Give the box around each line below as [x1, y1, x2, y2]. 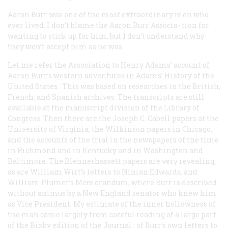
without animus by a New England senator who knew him [8, 188, 216, 198]
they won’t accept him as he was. [8, 41, 124, 51]
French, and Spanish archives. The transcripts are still [8, 92, 205, 102]
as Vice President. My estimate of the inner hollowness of [8, 198, 216, 209]
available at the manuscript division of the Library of [8, 102, 199, 112]
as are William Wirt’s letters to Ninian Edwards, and [8, 166, 197, 177]
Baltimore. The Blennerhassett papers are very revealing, [8, 156, 216, 166]
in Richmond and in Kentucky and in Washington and [8, 145, 203, 155]
